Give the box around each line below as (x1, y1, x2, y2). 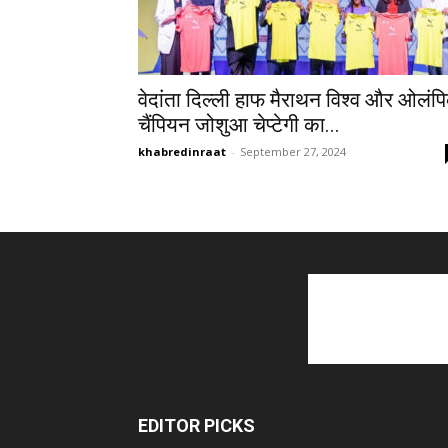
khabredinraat (138, 143, 226, 159)
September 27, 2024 (240, 143, 346, 159)
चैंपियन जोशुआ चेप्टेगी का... (138, 112, 340, 137)
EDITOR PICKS (138, 414, 255, 436)
